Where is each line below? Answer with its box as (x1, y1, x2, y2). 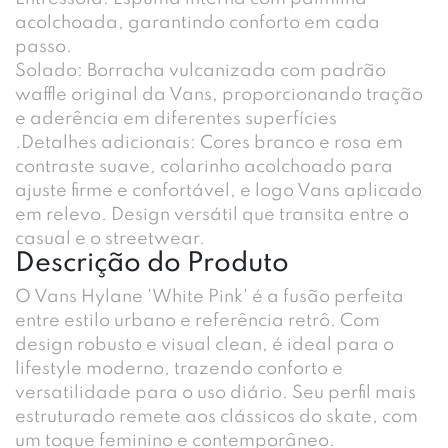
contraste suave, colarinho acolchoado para (15, 158, 393, 176)
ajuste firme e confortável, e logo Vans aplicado (15, 182, 422, 200)
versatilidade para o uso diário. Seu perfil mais (15, 384, 416, 402)
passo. (15, 38, 72, 56)
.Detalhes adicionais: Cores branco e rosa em (15, 134, 403, 152)
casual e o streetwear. (15, 230, 205, 248)
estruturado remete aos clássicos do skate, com (15, 408, 418, 426)
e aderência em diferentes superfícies (15, 110, 337, 128)
